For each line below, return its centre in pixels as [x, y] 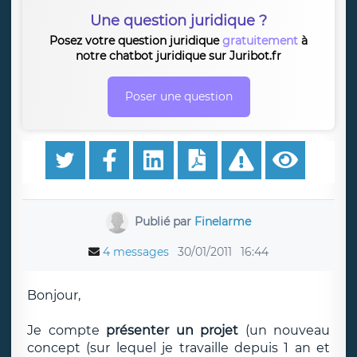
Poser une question [178, 96]
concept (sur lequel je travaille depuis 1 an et [178, 348]
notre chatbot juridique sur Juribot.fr [178, 56]
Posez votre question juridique [136, 41]
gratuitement [260, 41]
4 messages [136, 252]
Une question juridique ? [178, 21]
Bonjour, [54, 295]
